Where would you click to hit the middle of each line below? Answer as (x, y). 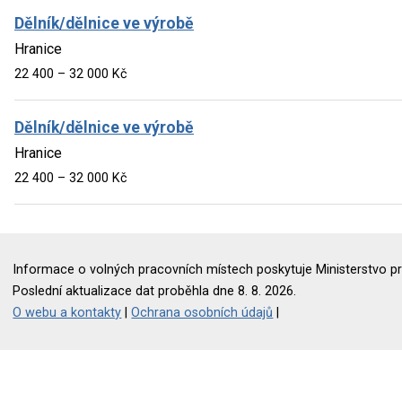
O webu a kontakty (67, 312)
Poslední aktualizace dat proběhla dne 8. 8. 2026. (155, 291)
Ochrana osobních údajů (202, 312)
